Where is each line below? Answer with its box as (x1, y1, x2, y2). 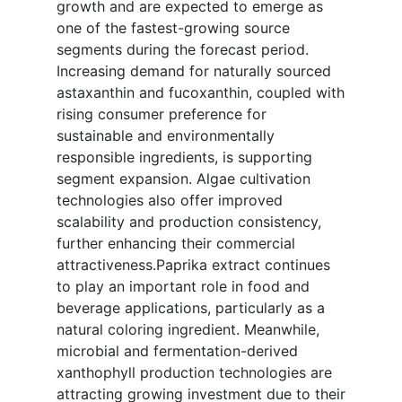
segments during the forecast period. (57, 40, 309, 59)
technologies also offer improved (57, 191, 283, 210)
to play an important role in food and (57, 277, 310, 296)
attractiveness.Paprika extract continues (57, 256, 330, 275)
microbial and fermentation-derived (57, 342, 298, 361)
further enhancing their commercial (57, 234, 295, 253)
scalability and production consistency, (57, 213, 321, 232)
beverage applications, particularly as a (57, 299, 325, 318)
